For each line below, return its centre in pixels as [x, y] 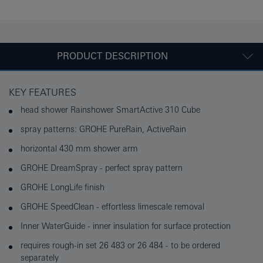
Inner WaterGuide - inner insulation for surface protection [126, 226]
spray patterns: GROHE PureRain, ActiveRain [103, 129]
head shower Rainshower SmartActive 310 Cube [110, 110]
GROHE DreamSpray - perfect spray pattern [102, 168]
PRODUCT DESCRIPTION [112, 56]
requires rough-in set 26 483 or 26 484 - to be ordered [120, 246]
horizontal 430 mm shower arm [79, 149]
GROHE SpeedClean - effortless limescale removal [112, 207]
